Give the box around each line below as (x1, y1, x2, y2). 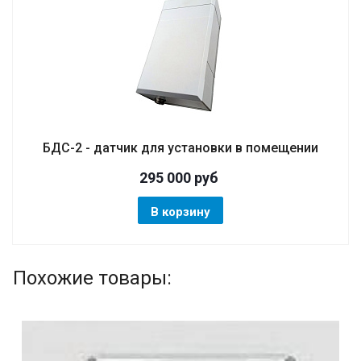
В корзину (151, 205, 210, 220)
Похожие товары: (13, 267, 172, 290)
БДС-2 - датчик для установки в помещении (43, 140, 318, 156)
